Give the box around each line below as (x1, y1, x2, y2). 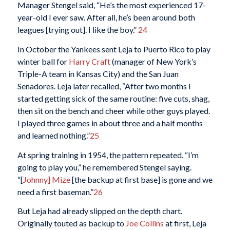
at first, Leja (163, 218, 206, 228)
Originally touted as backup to (17, 218, 126, 228)
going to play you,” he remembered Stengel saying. (17, 162, 191, 172)
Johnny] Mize (23, 174, 70, 184)
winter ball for (17, 56, 69, 66)
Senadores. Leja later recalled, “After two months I (17, 81, 191, 91)
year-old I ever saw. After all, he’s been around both (17, 12, 195, 23)
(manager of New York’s (110, 56, 197, 66)
